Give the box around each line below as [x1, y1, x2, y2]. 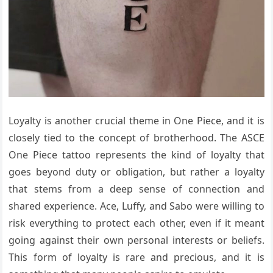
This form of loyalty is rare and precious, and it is [9, 250, 264, 264]
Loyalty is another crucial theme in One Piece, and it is [9, 113, 264, 127]
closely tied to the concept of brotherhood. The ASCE [9, 130, 264, 144]
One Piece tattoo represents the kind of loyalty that [9, 147, 264, 161]
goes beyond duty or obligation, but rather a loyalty [9, 165, 264, 179]
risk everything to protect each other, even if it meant [9, 216, 264, 230]
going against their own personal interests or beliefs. [9, 233, 264, 247]
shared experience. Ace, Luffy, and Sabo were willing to [9, 199, 264, 213]
